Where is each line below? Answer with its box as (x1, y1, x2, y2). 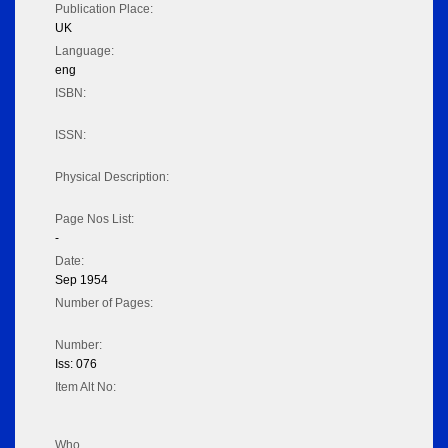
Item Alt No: (55, 380, 116, 395)
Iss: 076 (55, 357, 97, 372)
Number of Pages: (55, 296, 153, 311)
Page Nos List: (55, 212, 134, 227)
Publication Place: (55, 2, 153, 17)
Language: (55, 44, 114, 59)
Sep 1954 (55, 273, 108, 288)
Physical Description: (55, 170, 169, 185)
